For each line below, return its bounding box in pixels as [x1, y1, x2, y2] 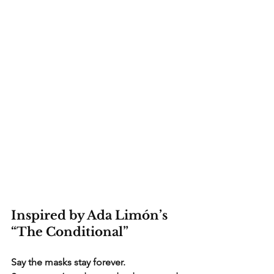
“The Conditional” [11, 224, 128, 240]
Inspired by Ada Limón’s [11, 208, 171, 223]
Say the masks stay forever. [11, 256, 125, 268]
